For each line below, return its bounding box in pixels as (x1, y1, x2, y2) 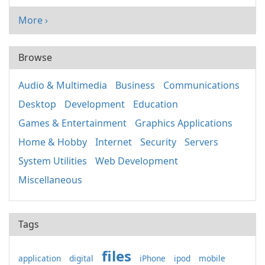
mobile (199, 253, 225, 264)
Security (140, 135, 176, 148)
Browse (18, 51, 52, 64)
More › (18, 14, 48, 27)
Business (115, 79, 155, 92)
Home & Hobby (18, 135, 87, 148)
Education (133, 98, 178, 111)
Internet (95, 135, 132, 148)
